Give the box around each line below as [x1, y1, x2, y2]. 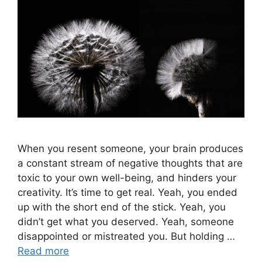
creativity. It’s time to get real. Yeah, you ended [18, 186, 237, 198]
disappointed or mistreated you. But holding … [18, 230, 235, 242]
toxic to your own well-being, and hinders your [18, 171, 236, 184]
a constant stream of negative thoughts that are [18, 157, 243, 169]
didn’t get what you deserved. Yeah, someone [18, 215, 234, 227]
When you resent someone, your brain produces [18, 142, 243, 154]
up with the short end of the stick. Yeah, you [18, 201, 226, 213]
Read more [18, 244, 69, 257]
